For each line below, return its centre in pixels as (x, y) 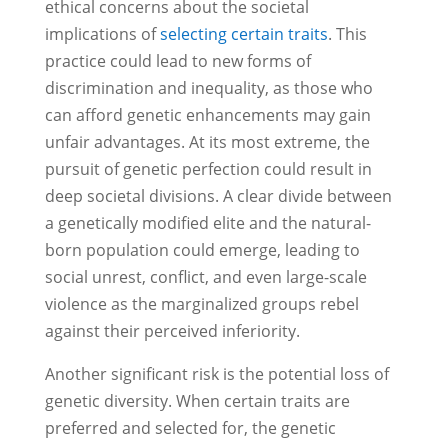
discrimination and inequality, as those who (208, 88)
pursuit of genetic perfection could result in (208, 169)
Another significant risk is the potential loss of (216, 374)
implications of (102, 34)
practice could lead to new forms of (177, 61)
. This (347, 34)
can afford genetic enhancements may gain (207, 115)
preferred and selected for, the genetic (190, 428)
